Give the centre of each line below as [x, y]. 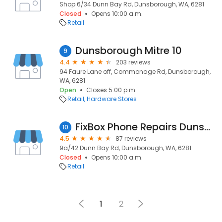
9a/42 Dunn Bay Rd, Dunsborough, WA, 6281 [125, 148]
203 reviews [133, 62]
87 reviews [131, 139]
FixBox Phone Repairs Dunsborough [207, 127]
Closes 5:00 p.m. [111, 90]
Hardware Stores [112, 99]
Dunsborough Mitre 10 [129, 51]
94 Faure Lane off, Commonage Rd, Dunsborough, [135, 72]
